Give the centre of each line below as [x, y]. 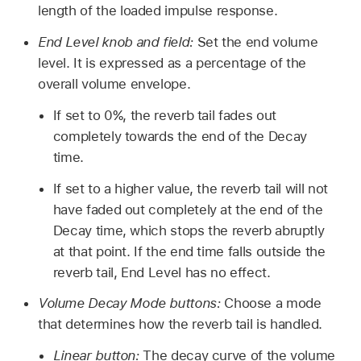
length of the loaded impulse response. [158, 11]
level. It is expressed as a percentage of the [172, 63]
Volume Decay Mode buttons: [131, 303]
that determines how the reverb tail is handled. [180, 324]
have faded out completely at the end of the [188, 209]
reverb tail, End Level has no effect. [162, 272]
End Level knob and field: [117, 42]
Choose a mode [273, 303]
